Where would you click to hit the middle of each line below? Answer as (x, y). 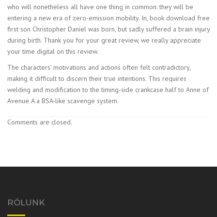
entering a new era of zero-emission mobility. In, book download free (108, 18)
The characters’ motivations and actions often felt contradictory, (99, 67)
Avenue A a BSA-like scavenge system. (63, 101)
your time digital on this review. (53, 51)
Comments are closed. (40, 122)
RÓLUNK (26, 202)
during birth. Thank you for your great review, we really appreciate (104, 40)
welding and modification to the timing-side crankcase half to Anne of (108, 89)
